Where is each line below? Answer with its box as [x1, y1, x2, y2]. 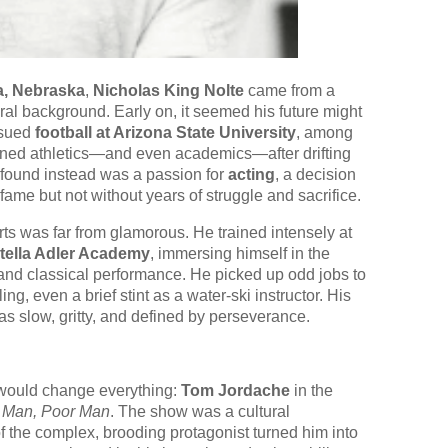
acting [228, 166, 275, 184]
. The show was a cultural [110, 403, 290, 421]
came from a [244, 82, 335, 100]
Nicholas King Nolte [93, 82, 244, 100]
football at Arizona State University [35, 124, 296, 142]
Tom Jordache [181, 382, 290, 400]
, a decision [275, 166, 356, 184]
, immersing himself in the [150, 245, 330, 263]
